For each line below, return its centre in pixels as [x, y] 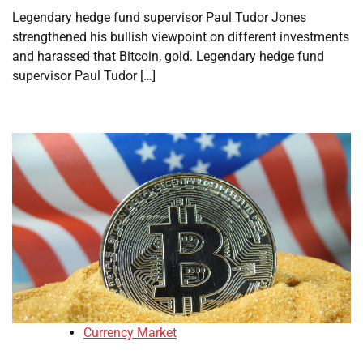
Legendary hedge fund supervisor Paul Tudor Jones [159, 17]
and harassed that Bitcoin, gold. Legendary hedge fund [168, 56]
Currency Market [130, 333]
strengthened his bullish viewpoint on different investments [181, 37]
